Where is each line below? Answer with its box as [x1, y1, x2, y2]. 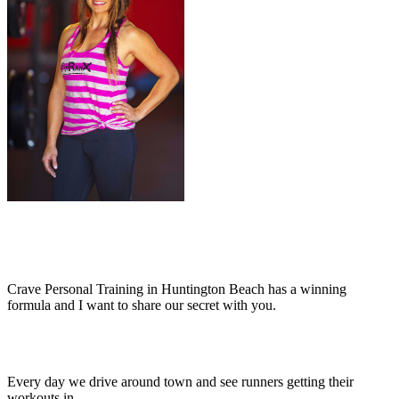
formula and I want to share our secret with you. [7, 297, 276, 313]
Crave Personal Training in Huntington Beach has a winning [7, 281, 346, 297]
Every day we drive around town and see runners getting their [7, 373, 354, 389]
